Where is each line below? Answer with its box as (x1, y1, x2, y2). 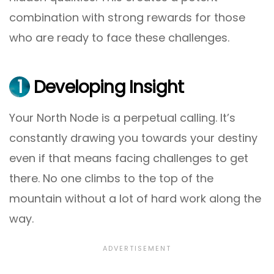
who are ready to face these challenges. (9, 30, 229, 45)
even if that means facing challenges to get (9, 150, 248, 166)
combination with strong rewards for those (9, 10, 245, 25)
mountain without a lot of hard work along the (9, 191, 261, 207)
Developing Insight (30, 75, 184, 99)
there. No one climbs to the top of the (9, 171, 213, 187)
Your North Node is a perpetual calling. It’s (9, 110, 235, 126)
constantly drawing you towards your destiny (9, 130, 257, 146)
